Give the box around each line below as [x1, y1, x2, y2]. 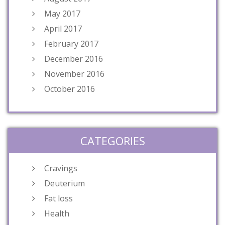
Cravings [44, 162, 77, 174]
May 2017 [44, 8, 80, 19]
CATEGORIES [80, 133, 145, 148]
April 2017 [44, 23, 82, 34]
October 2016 [44, 83, 95, 94]
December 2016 [44, 53, 103, 64]
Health [44, 207, 69, 219]
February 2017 [44, 38, 98, 49]
